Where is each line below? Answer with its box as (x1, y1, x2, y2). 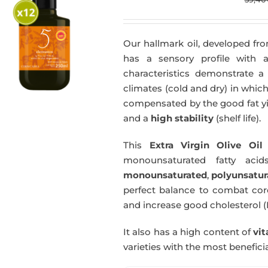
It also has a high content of (123, 226, 254, 237)
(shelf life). (214, 112, 261, 124)
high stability (151, 112, 214, 124)
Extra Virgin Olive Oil (149, 139, 263, 151)
